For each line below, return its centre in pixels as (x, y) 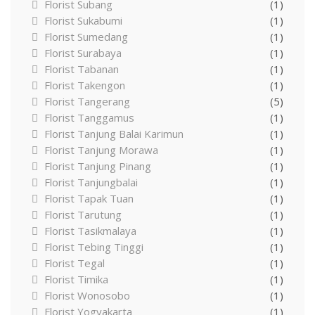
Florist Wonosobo (87, 295)
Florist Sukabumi (83, 20)
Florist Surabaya (83, 52)
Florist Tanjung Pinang (98, 166)
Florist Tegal (75, 263)
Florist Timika (76, 279)
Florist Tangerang (87, 101)
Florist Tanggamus (89, 117)
